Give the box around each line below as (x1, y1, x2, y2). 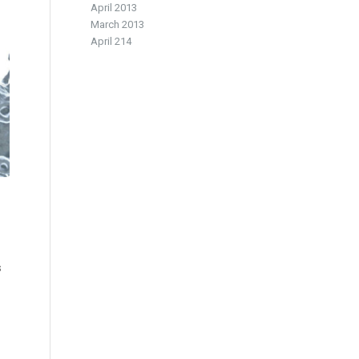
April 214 (91, 35, 132, 47)
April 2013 (91, 2, 138, 14)
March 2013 (91, 18, 145, 30)
